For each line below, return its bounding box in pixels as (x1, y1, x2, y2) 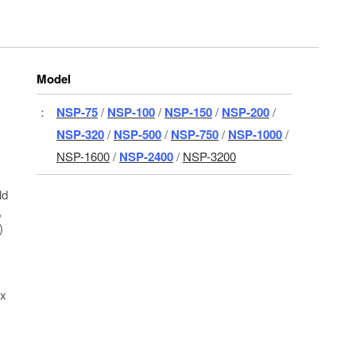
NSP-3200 (183, 147, 236, 164)
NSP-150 (164, 103, 212, 121)
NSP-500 (114, 125, 161, 143)
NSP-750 (171, 125, 219, 143)
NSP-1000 (228, 125, 282, 143)
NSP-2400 (119, 147, 173, 165)
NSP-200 (222, 103, 269, 121)
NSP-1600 (56, 147, 110, 164)
